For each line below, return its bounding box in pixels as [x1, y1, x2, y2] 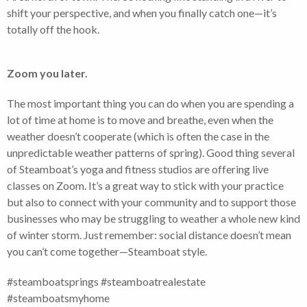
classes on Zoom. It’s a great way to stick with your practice [7, 178, 284, 192]
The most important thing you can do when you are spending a [7, 96, 294, 110]
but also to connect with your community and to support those [7, 195, 296, 208]
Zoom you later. [7, 66, 88, 79]
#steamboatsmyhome [7, 291, 110, 304]
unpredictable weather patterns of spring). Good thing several [7, 145, 295, 159]
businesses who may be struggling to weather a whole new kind [7, 211, 300, 225]
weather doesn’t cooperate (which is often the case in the [7, 129, 269, 143]
